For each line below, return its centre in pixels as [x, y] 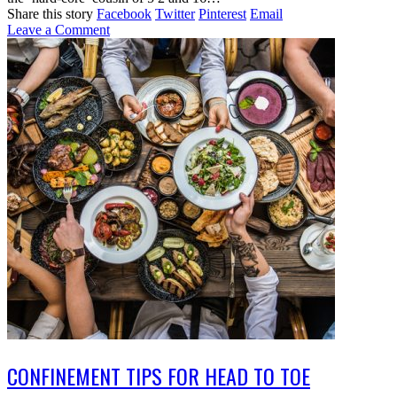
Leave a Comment [58, 29]
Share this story [50, 13]
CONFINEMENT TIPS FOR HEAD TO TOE [159, 376]
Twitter [175, 13]
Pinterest [222, 13]
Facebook [124, 13]
